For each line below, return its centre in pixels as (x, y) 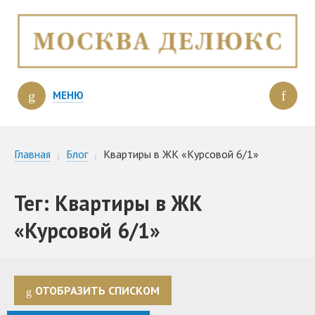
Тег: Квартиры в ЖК (108, 202)
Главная (32, 154)
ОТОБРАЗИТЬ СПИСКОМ (97, 291)
